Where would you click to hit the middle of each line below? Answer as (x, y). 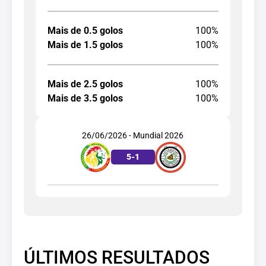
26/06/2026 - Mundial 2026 (133, 135)
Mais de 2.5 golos (85, 84)
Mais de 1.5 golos (85, 45)
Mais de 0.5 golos (85, 30)
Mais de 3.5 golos (85, 98)
